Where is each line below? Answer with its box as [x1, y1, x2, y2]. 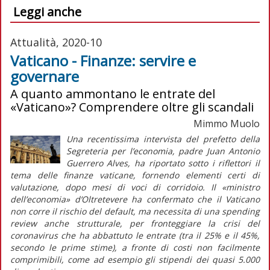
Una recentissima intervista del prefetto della [66, 133, 260, 145]
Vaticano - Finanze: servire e [10, 50, 196, 71]
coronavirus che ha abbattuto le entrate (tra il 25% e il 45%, [10, 229, 260, 241]
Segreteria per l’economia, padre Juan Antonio [66, 145, 260, 157]
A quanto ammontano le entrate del [10, 85, 215, 102]
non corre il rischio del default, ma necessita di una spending [10, 205, 260, 217]
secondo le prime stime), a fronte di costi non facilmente [10, 241, 260, 253]
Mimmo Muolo [193, 116, 260, 130]
